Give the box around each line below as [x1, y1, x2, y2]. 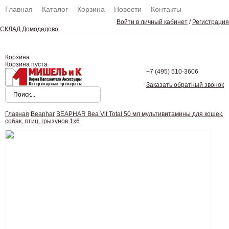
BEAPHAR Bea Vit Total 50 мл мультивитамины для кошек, [56, 110, 223, 118]
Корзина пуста [5, 61, 48, 68]
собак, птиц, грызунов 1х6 [5, 118, 80, 125]
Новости [114, 5, 142, 13]
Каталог [42, 5, 68, 13]
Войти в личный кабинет [117, 18, 188, 26]
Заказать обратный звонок [146, 81, 224, 88]
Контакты [151, 5, 181, 13]
